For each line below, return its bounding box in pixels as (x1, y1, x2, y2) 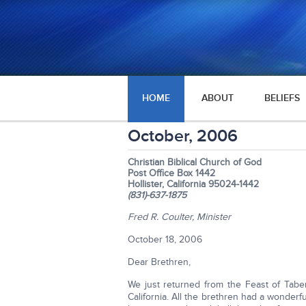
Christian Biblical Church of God (128, 156, 262, 168)
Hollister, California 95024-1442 (128, 178, 259, 190)
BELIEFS (264, 92, 301, 104)
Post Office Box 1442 (128, 167, 215, 179)
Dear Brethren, (128, 256, 191, 268)
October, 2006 (128, 126, 238, 147)
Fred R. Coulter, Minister (128, 211, 231, 223)
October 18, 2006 (128, 234, 202, 245)
